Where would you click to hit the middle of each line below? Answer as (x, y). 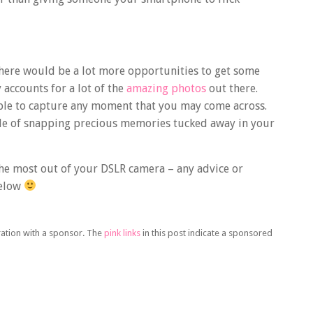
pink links (122, 233)
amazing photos (166, 89)
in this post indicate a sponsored (206, 233)
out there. (232, 89)
